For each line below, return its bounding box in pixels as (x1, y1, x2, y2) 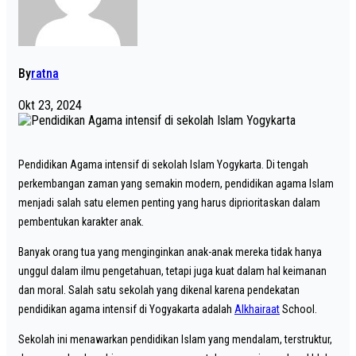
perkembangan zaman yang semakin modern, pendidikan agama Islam (18, 177, 334, 191)
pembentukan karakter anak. (18, 215, 144, 229)
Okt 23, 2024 (18, 98, 82, 114)
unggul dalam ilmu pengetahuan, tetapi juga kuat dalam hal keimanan (18, 265, 327, 278)
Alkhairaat (234, 303, 280, 316)
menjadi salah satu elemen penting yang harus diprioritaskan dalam (18, 196, 320, 210)
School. (280, 303, 317, 316)
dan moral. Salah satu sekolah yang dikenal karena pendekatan (18, 284, 300, 297)
